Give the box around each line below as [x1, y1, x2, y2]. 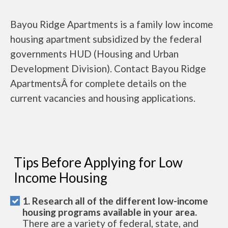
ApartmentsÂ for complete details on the [10, 77, 187, 89]
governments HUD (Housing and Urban [10, 47, 179, 60]
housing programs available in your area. [22, 206, 197, 218]
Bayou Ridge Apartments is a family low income [10, 18, 213, 30]
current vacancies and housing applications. [10, 92, 195, 104]
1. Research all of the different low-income [22, 194, 208, 207]
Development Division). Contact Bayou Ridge [10, 62, 206, 74]
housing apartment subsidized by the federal [10, 33, 202, 45]
